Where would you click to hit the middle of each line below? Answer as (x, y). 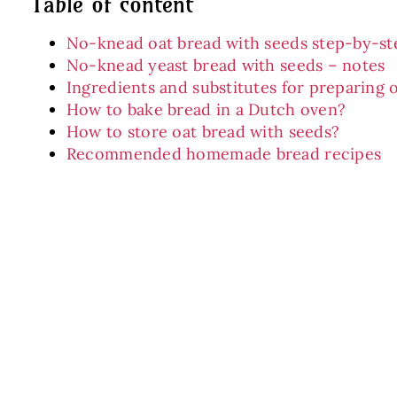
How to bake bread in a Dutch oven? (206, 109)
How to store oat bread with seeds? (203, 132)
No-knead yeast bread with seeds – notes (226, 65)
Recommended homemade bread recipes (224, 154)
